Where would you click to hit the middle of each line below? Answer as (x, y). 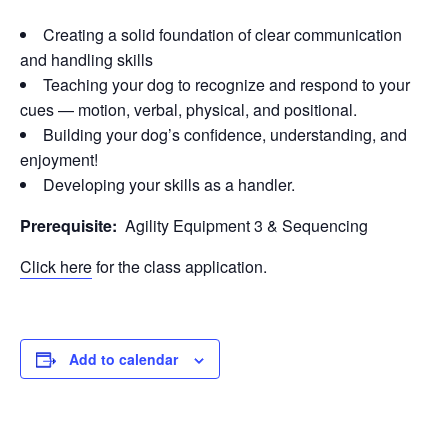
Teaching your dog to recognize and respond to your (226, 84)
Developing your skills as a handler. (169, 184)
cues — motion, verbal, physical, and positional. (188, 109)
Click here (56, 266)
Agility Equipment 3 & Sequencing (246, 225)
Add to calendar (123, 359)
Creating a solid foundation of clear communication (222, 34)
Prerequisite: (72, 225)
